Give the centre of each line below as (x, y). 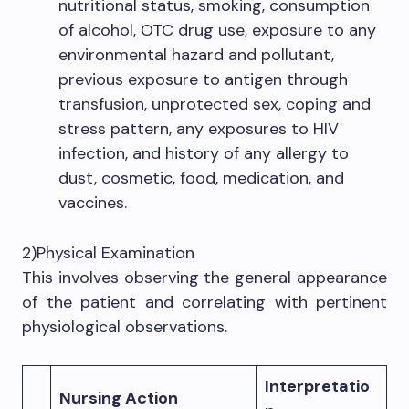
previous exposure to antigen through (203, 79)
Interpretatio (317, 386)
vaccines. (93, 203)
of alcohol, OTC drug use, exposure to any (217, 30)
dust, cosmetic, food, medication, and (201, 178)
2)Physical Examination (108, 253)
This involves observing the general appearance (204, 278)
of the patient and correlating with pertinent (204, 302)
